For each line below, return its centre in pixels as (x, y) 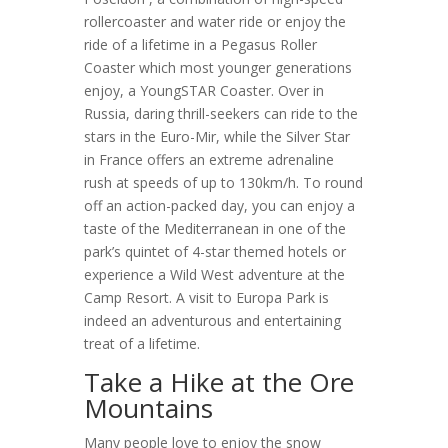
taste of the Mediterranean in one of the (215, 228)
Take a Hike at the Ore (219, 382)
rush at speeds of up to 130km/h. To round (223, 182)
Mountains (148, 408)
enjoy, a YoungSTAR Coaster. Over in (204, 90)
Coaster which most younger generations (218, 67)
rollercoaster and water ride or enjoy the (215, 21)
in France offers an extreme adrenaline (209, 159)
